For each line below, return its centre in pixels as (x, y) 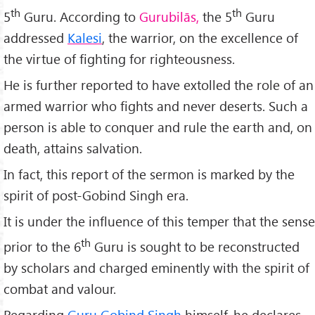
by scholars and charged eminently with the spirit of (156, 267)
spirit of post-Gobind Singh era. (96, 195)
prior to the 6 (42, 246)
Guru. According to (80, 16)
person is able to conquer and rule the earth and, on (158, 127)
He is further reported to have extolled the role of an (159, 84)
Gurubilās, (169, 16)
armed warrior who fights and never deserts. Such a (156, 105)
